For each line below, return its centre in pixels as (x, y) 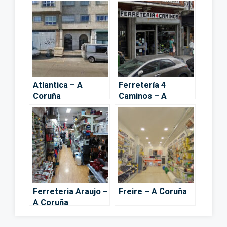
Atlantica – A (58, 85)
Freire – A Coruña (153, 192)
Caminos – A (143, 96)
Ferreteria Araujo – (70, 192)
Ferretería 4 (142, 85)
